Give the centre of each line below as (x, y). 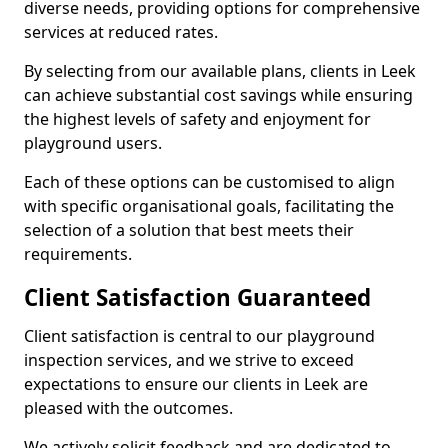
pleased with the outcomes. (128, 408)
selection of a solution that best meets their (189, 230)
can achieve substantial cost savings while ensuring (218, 95)
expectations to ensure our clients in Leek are (196, 384)
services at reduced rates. (121, 32)
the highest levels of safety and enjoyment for (197, 119)
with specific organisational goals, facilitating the (209, 206)
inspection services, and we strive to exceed (189, 360)
